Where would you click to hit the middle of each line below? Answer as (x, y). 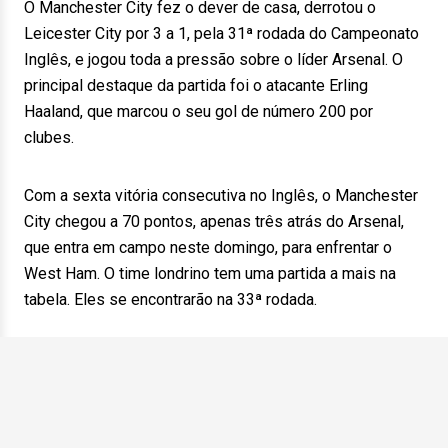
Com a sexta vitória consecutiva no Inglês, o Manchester (221, 195)
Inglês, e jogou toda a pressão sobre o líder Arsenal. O (213, 59)
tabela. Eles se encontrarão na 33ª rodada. (170, 299)
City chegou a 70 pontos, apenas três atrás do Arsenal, (214, 221)
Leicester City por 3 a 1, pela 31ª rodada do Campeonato (221, 33)
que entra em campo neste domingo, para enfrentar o (208, 247)
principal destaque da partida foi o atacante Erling (196, 85)
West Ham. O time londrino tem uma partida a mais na (210, 273)
